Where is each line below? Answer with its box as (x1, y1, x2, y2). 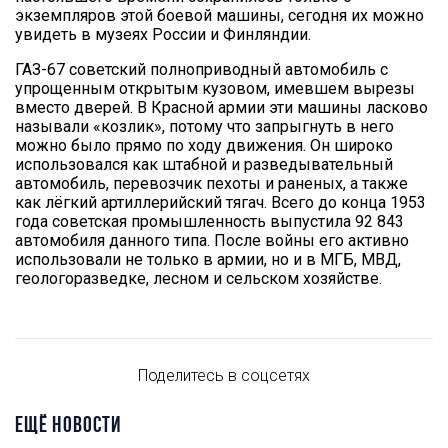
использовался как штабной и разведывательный (15, 154, 393, 174)
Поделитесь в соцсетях (138, 365, 310, 385)
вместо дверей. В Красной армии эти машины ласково (15, 97, 428, 117)
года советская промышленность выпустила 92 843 (15, 211, 404, 231)
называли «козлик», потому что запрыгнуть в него (15, 116, 394, 136)
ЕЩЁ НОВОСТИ (15, 414, 122, 438)
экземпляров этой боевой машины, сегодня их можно (15, 5, 424, 25)
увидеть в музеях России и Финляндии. (15, 24, 311, 44)
